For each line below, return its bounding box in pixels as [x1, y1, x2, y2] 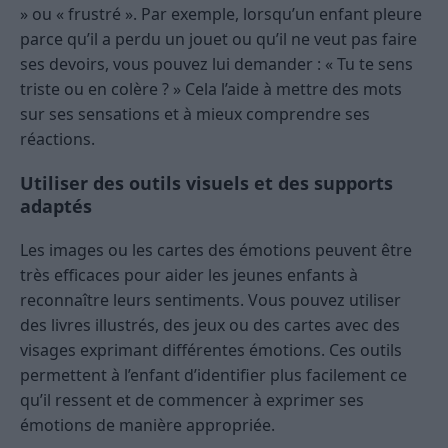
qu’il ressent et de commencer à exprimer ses [20, 389, 364, 412]
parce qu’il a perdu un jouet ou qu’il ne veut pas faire [20, 28, 417, 51]
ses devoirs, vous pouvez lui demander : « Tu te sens [20, 53, 413, 76]
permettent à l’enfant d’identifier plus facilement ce [20, 364, 407, 387]
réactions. [20, 128, 95, 151]
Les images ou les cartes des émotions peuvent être [20, 239, 412, 262]
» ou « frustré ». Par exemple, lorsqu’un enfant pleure [20, 3, 422, 26]
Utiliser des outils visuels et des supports [20, 171, 393, 196]
